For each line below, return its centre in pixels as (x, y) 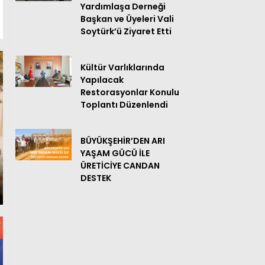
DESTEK (96, 178)
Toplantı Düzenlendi (124, 105)
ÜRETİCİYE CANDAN (120, 166)
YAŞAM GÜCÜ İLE (115, 153)
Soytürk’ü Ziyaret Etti (126, 32)
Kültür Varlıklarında (122, 68)
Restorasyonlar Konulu (130, 93)
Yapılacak (102, 80)
